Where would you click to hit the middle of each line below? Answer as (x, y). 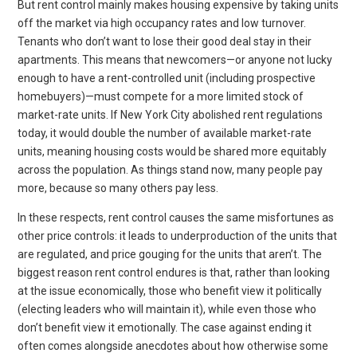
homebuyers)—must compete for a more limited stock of (161, 96)
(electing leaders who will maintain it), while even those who (167, 309)
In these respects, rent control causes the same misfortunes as (176, 217)
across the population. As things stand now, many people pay (171, 169)
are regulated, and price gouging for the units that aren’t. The (170, 254)
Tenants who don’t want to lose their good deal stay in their (165, 41)
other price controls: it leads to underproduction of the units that (178, 235)
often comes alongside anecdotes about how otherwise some (173, 345)
